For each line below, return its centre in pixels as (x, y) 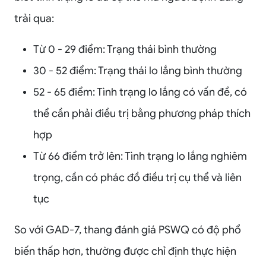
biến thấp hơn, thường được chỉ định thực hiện (125, 251)
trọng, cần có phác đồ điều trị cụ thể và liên (137, 177)
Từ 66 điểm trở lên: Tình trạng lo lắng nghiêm (140, 156)
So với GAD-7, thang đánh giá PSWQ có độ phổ (128, 229)
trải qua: (34, 18)
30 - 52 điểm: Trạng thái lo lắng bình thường (138, 70)
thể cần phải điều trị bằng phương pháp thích (142, 113)
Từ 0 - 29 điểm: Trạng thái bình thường (125, 49)
